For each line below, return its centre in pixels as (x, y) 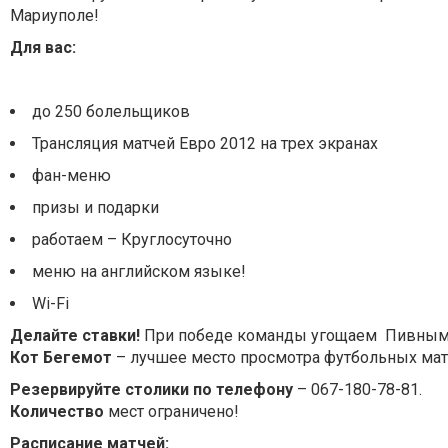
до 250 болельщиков (111, 111)
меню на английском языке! (139, 271)
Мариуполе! (54, 15)
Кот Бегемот (61, 357)
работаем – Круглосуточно (132, 239)
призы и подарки (95, 207)
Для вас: (43, 47)
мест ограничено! (171, 411)
